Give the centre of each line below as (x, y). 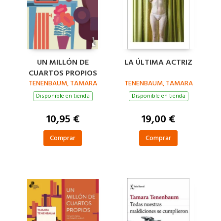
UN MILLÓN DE (63, 62)
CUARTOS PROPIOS (63, 73)
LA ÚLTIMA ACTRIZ (158, 62)
